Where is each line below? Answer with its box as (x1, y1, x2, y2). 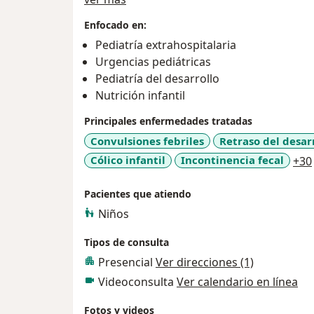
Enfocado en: (84, 18, 146, 32)
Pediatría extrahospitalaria (95, 36, 236, 53)
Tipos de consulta (84, 235, 169, 249)
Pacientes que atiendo (84, 186, 191, 200)
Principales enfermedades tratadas (84, 114, 252, 128)
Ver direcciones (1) (156, 254, 254, 270)
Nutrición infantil (95, 87, 185, 103)
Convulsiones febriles (90, 133, 204, 148)
